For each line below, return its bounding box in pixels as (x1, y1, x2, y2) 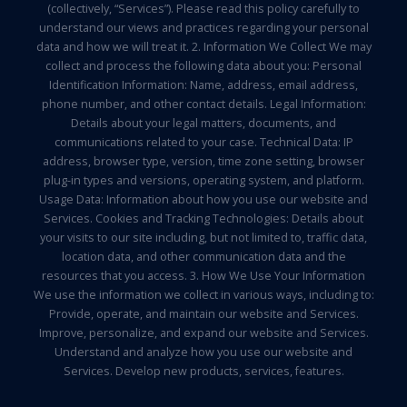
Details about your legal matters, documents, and (71, 115, 336, 131)
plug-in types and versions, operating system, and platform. (43, 173, 364, 188)
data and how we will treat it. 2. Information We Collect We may (35, 39, 372, 55)
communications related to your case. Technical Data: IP (54, 134, 353, 150)
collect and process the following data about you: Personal (45, 58, 362, 74)
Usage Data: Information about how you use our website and (39, 192, 368, 207)
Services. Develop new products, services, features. (63, 363, 344, 379)
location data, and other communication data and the (61, 249, 346, 264)
